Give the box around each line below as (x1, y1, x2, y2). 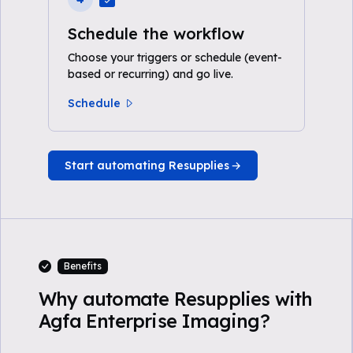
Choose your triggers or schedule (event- (68, 50, 282, 65)
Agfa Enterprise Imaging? (39, 310, 269, 333)
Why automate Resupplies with (39, 288, 313, 310)
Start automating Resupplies (65, 158, 229, 173)
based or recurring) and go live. (68, 67, 233, 81)
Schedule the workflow (68, 24, 244, 43)
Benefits (63, 260, 102, 272)
